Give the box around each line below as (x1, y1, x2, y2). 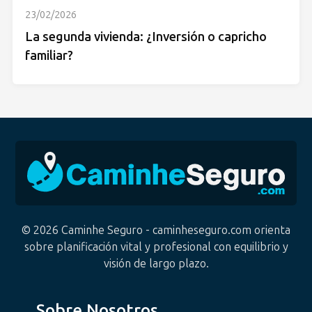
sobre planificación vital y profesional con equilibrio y (24, 240, 288, 253)
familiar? (25, 47, 73, 63)
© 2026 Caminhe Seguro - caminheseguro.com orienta (22, 223, 290, 237)
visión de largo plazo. (103, 256, 209, 270)
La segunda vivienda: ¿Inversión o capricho (25, 29, 267, 45)
